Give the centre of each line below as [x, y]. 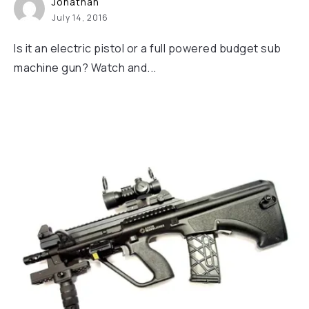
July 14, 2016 [80, 18]
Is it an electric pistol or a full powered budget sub [148, 48]
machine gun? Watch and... [85, 68]
